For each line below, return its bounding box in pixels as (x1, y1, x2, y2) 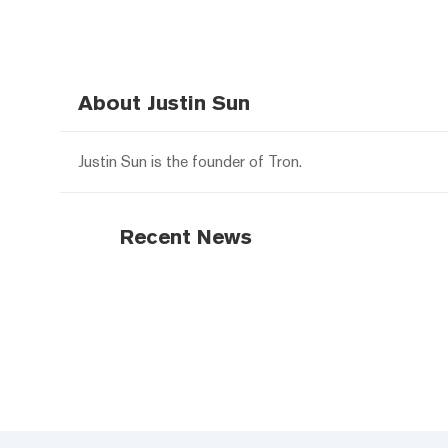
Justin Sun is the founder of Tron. (78, 152, 302, 171)
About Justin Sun (78, 91, 250, 115)
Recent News (120, 225, 252, 249)
